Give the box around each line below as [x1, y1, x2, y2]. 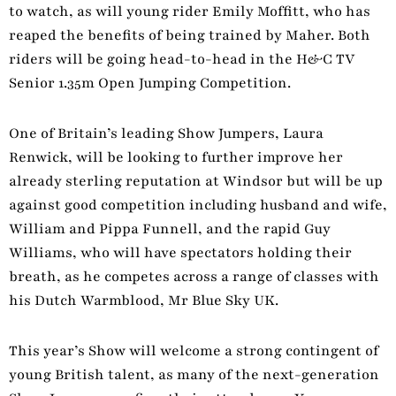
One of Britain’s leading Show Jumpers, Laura [9, 123, 324, 143]
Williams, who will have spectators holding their [9, 242, 352, 263]
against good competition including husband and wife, [9, 194, 387, 215]
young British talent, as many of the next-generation [9, 364, 379, 385]
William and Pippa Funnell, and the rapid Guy [9, 218, 331, 239]
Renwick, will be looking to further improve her [9, 147, 343, 167]
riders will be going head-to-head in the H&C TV [9, 49, 354, 69]
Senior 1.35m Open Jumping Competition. [9, 72, 291, 93]
